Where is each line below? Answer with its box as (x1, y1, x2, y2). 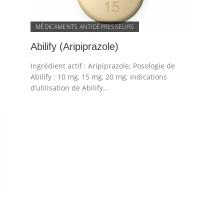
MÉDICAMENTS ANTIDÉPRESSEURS (35, 22, 134, 31)
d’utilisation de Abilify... (30, 83, 109, 92)
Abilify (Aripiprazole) (30, 41, 119, 52)
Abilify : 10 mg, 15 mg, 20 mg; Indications (30, 72, 167, 81)
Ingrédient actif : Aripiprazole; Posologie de (30, 61, 175, 70)
